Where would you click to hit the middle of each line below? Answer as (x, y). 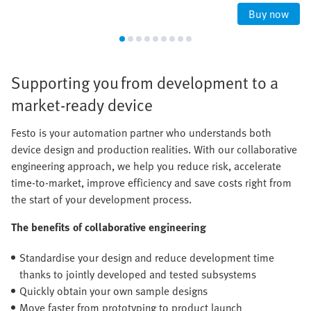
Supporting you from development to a (145, 83)
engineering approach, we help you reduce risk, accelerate (146, 166)
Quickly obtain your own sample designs (114, 291)
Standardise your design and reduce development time (147, 258)
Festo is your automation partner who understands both (141, 133)
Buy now (269, 14)
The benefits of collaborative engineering (109, 227)
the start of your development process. (101, 200)
